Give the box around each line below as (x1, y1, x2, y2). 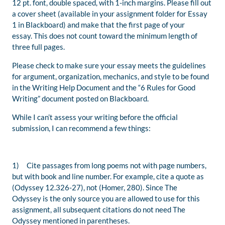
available (60, 9, 92, 19)
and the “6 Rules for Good (112, 83, 195, 92)
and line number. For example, (57, 172, 156, 181)
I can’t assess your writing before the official (33, 113, 178, 122)
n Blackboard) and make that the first (20, 20, 144, 30)
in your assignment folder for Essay (92, 9, 207, 19)
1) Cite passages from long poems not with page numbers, (12, 161, 206, 170)
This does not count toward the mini (34, 31, 151, 41)
